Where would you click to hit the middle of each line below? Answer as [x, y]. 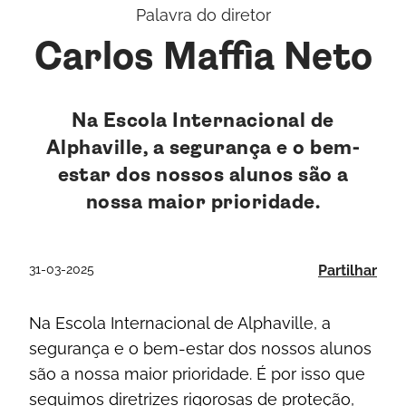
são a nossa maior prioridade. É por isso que [197, 374]
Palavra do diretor [203, 15]
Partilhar [348, 271]
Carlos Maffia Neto [203, 58]
